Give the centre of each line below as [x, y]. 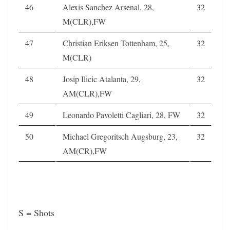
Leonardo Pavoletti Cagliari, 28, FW [121, 114]
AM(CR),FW [85, 150]
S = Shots [36, 212]
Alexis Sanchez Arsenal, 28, [108, 7]
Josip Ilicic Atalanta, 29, [102, 79]
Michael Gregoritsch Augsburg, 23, [120, 136]
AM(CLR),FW [87, 93]
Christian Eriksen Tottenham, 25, [116, 43]
